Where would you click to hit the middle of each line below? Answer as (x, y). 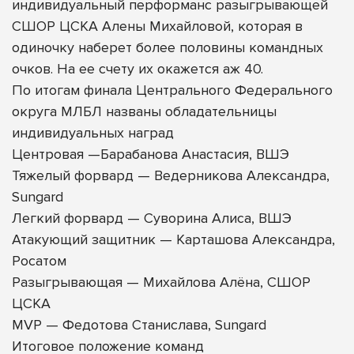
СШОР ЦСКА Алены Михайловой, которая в (157, 26)
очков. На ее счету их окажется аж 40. (137, 68)
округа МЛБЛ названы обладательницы (144, 111)
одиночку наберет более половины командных (168, 47)
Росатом (39, 260)
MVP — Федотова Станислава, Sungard (139, 324)
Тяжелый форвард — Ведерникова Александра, (171, 175)
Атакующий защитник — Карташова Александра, (173, 239)
